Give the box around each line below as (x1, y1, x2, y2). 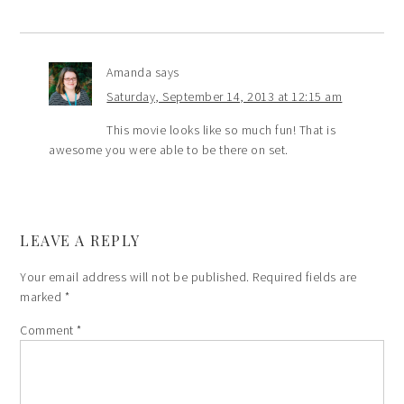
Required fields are (252, 268, 357, 285)
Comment (20, 321, 78, 338)
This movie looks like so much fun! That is (106, 121, 336, 138)
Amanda (106, 63, 152, 80)
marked (20, 288, 65, 305)
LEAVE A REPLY (20, 230, 141, 250)
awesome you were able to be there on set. (49, 141, 289, 158)
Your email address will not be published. (20, 268, 250, 285)
